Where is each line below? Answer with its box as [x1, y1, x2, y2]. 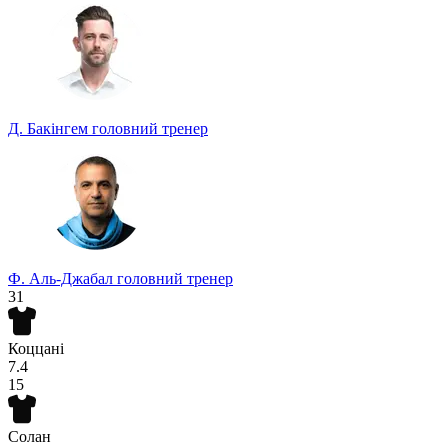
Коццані [8, 340, 64, 358]
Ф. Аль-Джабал [8, 270, 117, 288]
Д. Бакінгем [8, 120, 92, 138]
